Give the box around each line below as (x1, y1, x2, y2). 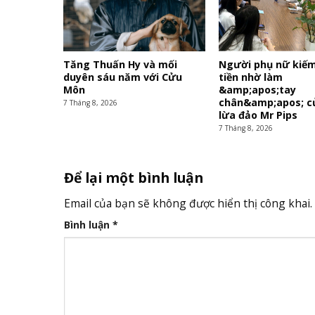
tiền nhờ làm (219, 70, 283, 84)
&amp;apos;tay (219, 83, 297, 97)
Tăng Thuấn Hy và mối (63, 58, 178, 72)
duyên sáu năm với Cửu (63, 70, 183, 84)
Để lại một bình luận (63, 167, 207, 187)
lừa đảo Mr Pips (219, 108, 298, 122)
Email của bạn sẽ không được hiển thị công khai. (63, 195, 312, 212)
